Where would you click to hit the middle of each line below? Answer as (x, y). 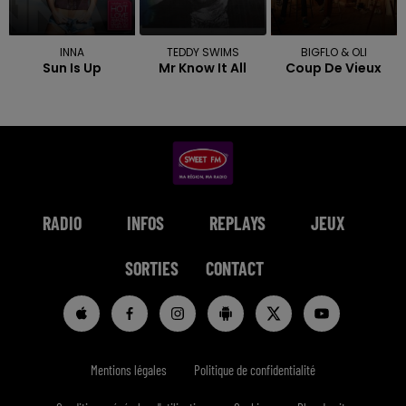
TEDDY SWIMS (203, 53)
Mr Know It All (203, 68)
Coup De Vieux (334, 68)
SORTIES (151, 269)
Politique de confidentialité (255, 370)
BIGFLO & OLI (333, 53)
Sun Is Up (72, 68)
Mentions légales (129, 370)
